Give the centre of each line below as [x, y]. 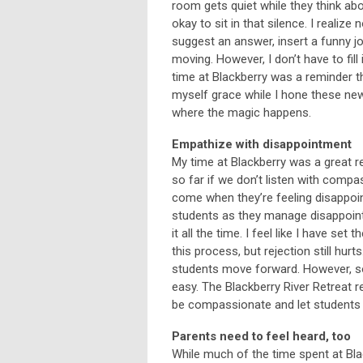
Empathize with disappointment [262, 145]
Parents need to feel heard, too [261, 337]
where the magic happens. [241, 113]
